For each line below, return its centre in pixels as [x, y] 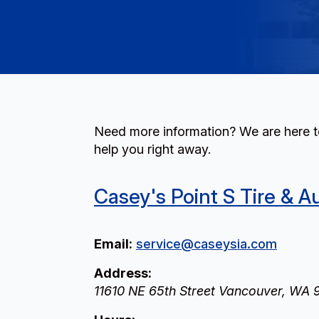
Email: [113, 244]
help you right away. [152, 150]
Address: [123, 273]
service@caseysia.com [206, 244]
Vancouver [250, 291]
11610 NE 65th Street [155, 291]
